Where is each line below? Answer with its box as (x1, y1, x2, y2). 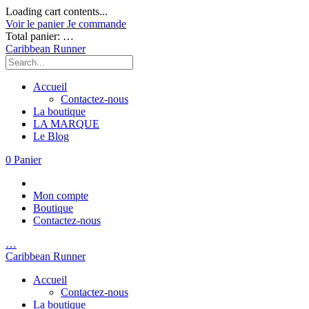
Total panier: (6, 30, 63, 42)
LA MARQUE (33, 118, 99, 130)
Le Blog (33, 130, 69, 142)
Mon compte (33, 190, 88, 201)
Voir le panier (6, 18, 67, 30)
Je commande (67, 18, 126, 30)
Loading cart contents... (6, 6, 108, 17)
